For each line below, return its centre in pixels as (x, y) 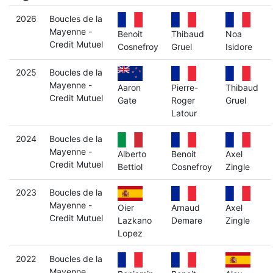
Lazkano (134, 221)
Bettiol (130, 167)
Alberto (132, 154)
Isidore (239, 47)
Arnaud (185, 208)
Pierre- (184, 88)
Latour (184, 113)
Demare (186, 221)
